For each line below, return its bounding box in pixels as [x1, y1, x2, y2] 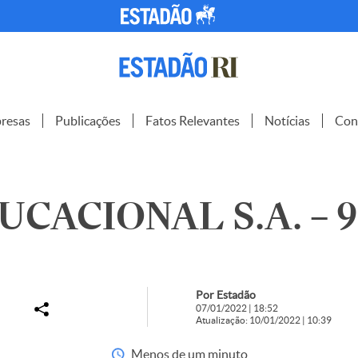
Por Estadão [195, 288, 256, 301]
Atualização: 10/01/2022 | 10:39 [195, 315, 332, 325]
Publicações [55, 113, 121, 128]
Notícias [265, 113, 310, 128]
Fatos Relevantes [145, 113, 240, 128]
